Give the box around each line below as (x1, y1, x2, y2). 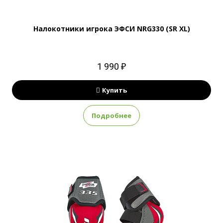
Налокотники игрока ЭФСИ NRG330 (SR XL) (33, 24, 190, 33)
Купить (102, 86, 127, 95)
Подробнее (92, 111, 131, 120)
